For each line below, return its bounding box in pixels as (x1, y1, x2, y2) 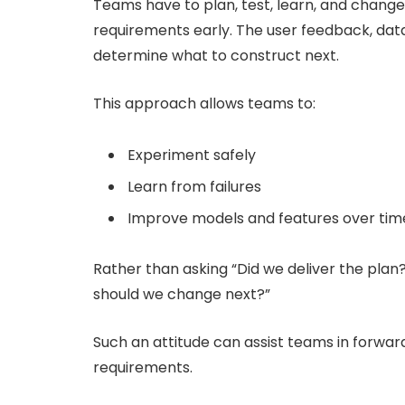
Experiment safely (127, 144, 256, 165)
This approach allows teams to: (93, 92, 316, 114)
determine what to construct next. (93, 45, 339, 67)
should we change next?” (93, 284, 270, 306)
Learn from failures (127, 175, 261, 197)
